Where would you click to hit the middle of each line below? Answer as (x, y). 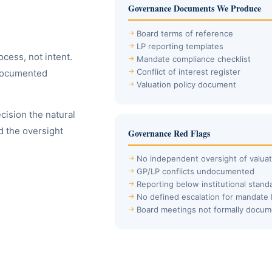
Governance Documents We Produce (195, 8)
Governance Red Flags (169, 133)
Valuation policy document (186, 84)
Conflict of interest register (189, 72)
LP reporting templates (180, 46)
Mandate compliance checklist (194, 59)
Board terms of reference (185, 33)
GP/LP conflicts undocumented (195, 171)
